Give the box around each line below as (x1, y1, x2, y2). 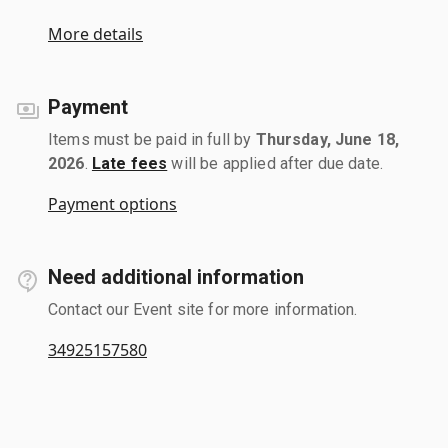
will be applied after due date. (167, 153, 384, 173)
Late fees (91, 153, 168, 173)
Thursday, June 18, (255, 129, 400, 149)
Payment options (48, 192, 177, 215)
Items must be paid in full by (48, 129, 256, 149)
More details (48, 22, 143, 45)
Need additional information (48, 264, 304, 289)
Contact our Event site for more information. (48, 299, 358, 319)
